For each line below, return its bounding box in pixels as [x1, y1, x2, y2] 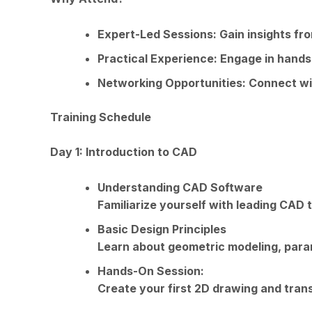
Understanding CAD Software [97, 180, 263, 194]
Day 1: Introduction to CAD [50, 145, 197, 159]
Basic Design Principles [97, 221, 226, 236]
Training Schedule [50, 109, 151, 124]
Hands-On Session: [97, 263, 204, 278]
